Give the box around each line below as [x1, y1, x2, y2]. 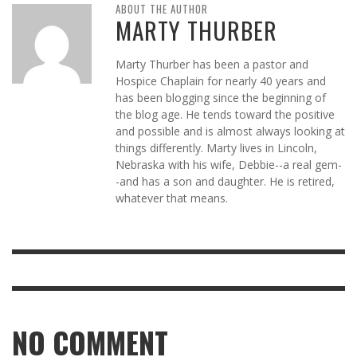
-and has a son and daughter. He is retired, [116, 174, 335, 190]
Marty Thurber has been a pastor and [116, 57, 308, 73]
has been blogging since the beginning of [116, 90, 326, 106]
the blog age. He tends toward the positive [116, 107, 335, 123]
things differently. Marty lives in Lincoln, [116, 140, 317, 156]
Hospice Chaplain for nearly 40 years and [116, 73, 326, 89]
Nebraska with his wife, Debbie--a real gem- [116, 157, 342, 173]
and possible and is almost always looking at [116, 124, 345, 139]
